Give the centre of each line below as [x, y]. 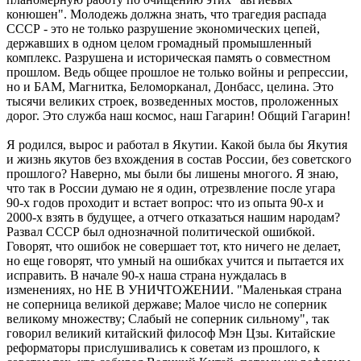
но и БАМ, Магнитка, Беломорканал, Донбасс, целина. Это [170, 87]
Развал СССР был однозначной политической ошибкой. [161, 232]
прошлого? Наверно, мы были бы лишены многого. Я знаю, [172, 174]
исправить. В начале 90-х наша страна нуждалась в [147, 276]
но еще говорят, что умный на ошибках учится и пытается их [175, 261]
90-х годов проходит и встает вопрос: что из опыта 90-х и [165, 203]
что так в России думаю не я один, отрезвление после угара [171, 189]
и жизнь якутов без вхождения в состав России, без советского [179, 160]
